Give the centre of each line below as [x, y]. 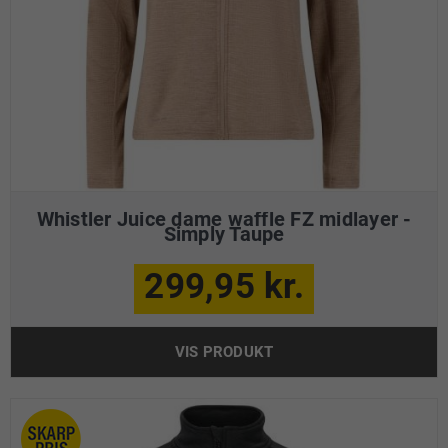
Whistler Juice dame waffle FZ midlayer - [224, 219]
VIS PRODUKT [224, 352]
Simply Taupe [224, 234]
